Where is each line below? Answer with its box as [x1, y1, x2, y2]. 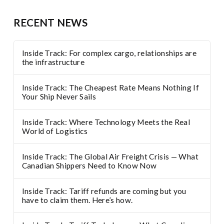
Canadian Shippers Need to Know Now [21, 160, 157, 170]
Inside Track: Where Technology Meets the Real [21, 117, 190, 126]
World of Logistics [21, 126, 87, 135]
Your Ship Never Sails [21, 92, 96, 101]
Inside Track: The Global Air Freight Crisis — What [21, 151, 198, 161]
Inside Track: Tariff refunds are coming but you [21, 186, 186, 195]
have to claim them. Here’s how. [21, 195, 133, 204]
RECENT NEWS [13, 16, 88, 28]
